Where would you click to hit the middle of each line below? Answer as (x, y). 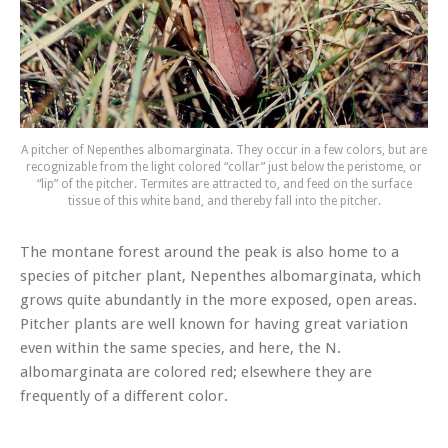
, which (397, 276)
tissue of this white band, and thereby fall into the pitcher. (224, 201)
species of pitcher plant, (105, 276)
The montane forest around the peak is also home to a (209, 252)
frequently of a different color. (124, 396)
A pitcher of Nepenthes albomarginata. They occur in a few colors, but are (224, 150)
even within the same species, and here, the (172, 348)
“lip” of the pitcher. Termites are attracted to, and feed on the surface (224, 184)
